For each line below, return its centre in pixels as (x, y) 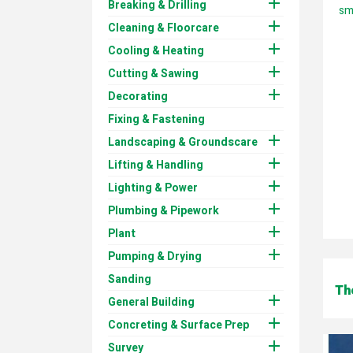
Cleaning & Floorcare (163, 28)
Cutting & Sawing (153, 73)
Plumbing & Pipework (163, 210)
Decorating (138, 96)
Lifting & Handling (156, 165)
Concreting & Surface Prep (178, 325)
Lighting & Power (153, 188)
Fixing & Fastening (156, 119)
